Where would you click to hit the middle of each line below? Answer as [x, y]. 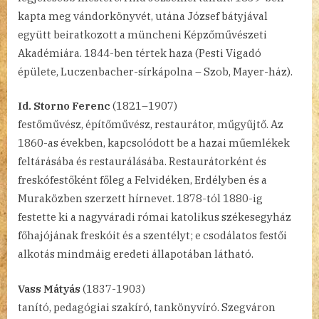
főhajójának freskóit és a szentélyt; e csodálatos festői [152, 236]
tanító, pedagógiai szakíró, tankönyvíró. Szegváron [147, 307]
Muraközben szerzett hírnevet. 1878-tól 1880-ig [140, 199]
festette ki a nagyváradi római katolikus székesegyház [155, 217]
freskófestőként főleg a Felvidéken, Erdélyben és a [142, 180]
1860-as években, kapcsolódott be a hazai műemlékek [154, 143]
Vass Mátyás [49, 288]
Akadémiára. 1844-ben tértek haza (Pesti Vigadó [140, 53]
